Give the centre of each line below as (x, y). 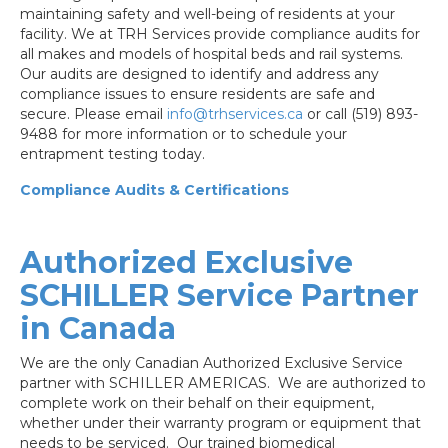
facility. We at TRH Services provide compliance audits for (220, 34)
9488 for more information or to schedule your (183, 134)
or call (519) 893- (360, 114)
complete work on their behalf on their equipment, (197, 403)
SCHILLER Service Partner (219, 296)
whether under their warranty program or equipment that (220, 423)
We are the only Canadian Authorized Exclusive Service (211, 363)
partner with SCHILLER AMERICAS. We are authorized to (223, 383)
